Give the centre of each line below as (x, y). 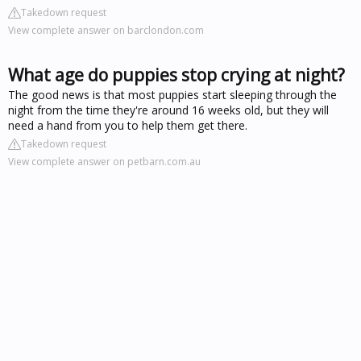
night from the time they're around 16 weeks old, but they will (168, 110)
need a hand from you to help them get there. (128, 125)
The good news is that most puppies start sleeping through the (172, 95)
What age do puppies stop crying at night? (176, 75)
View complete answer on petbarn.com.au (104, 162)
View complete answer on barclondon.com (106, 30)
